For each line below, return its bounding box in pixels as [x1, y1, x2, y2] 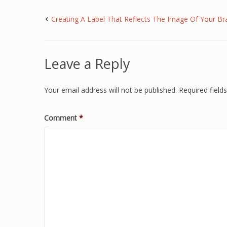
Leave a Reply [44, 54, 130, 73]
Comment [44, 113, 79, 123]
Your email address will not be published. [44, 85, 177, 95]
